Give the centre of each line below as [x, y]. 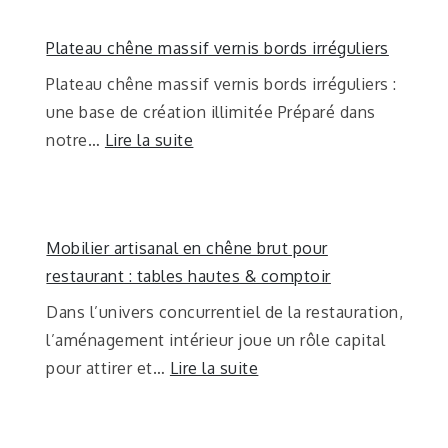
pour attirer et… [108, 367]
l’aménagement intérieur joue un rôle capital [216, 339]
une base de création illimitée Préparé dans [211, 111]
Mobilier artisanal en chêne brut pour [187, 247]
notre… [75, 139]
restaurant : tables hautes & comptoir [188, 275]
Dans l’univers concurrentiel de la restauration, [225, 311]
